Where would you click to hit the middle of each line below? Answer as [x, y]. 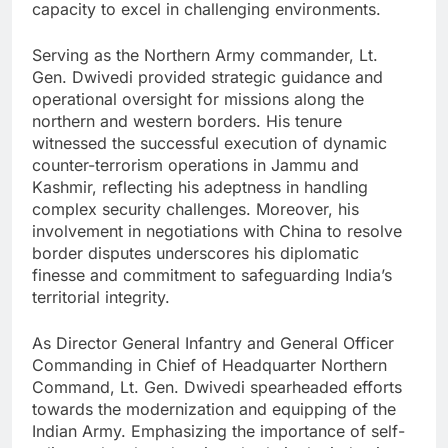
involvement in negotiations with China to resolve [217, 230]
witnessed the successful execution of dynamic [209, 142]
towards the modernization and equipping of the [214, 408]
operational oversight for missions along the [198, 98]
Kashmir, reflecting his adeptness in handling [200, 186]
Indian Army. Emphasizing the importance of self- [218, 430]
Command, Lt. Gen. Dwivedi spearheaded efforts [217, 386]
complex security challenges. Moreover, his [195, 208]
